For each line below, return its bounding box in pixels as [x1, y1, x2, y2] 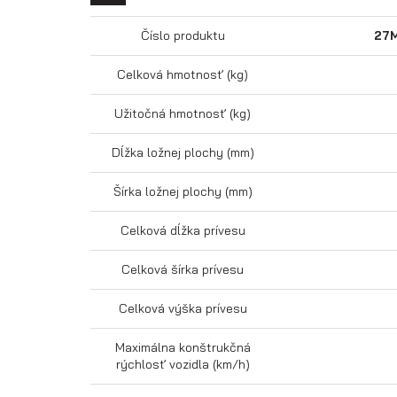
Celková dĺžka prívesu [120, 222, 245, 238]
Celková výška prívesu [118, 300, 247, 316]
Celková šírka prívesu [121, 261, 244, 277]
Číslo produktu [140, 27, 225, 43]
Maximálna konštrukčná [114, 339, 251, 355]
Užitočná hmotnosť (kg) [114, 105, 251, 121]
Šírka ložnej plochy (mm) [113, 183, 253, 199]
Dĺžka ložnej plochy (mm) [111, 144, 254, 160]
